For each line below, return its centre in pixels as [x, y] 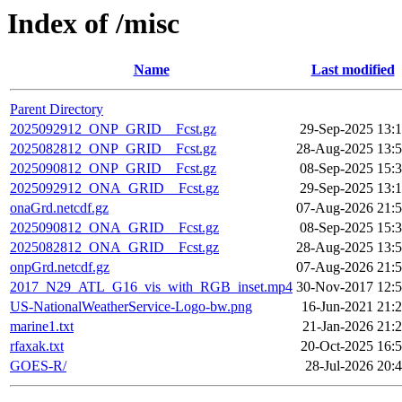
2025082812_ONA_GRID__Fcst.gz [114, 248]
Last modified [353, 70]
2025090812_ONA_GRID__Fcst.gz [114, 228]
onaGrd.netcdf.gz [59, 208]
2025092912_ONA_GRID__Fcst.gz [114, 188]
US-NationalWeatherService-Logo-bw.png [131, 307]
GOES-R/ [38, 366]
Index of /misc [93, 23]
